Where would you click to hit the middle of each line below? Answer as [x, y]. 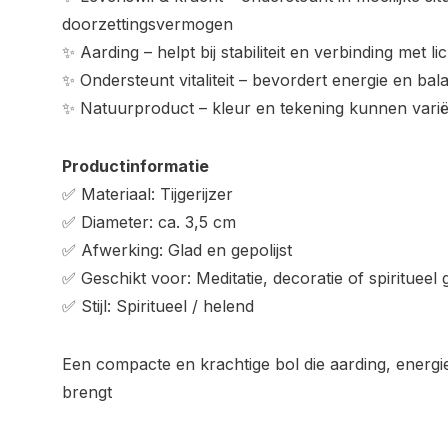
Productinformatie [135, 166]
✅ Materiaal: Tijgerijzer [147, 194]
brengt [87, 392]
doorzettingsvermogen [147, 24]
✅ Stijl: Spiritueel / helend [158, 306]
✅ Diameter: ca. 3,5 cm [149, 222]
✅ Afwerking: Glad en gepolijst [177, 250]
